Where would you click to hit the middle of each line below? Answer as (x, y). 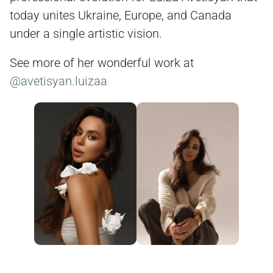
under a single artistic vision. (86, 34)
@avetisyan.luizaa (58, 81)
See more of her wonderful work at (102, 63)
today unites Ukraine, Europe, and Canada (121, 15)
